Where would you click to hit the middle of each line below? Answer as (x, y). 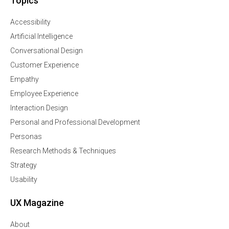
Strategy (24, 165)
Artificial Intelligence (41, 37)
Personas (26, 137)
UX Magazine (37, 203)
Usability (24, 180)
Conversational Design (47, 51)
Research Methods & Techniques (63, 151)
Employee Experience (44, 94)
